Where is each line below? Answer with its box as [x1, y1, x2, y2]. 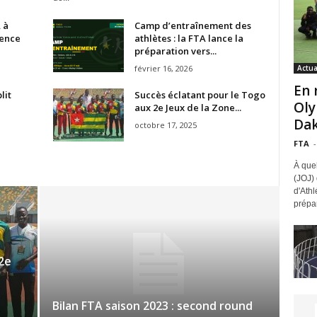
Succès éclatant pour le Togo [134, 88, 265, 101]
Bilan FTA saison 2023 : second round [52, 297, 253, 313]
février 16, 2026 [134, 62, 192, 74]
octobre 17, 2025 [134, 119, 197, 130]
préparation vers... [134, 44, 217, 57]
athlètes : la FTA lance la [134, 31, 243, 45]
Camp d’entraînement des [134, 18, 251, 32]
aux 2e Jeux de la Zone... [134, 100, 241, 114]
